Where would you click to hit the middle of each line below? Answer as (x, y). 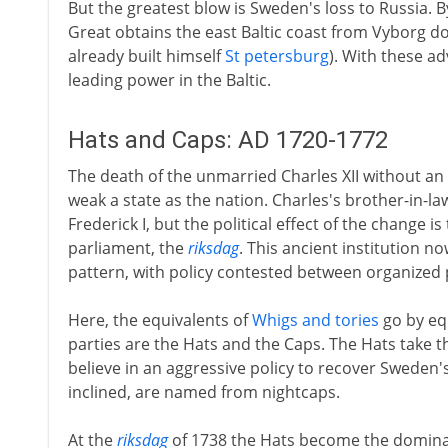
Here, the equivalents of (159, 320)
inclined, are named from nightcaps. (203, 392)
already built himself (146, 56)
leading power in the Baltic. (169, 80)
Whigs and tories (315, 320)
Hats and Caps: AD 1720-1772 (227, 140)
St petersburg (276, 56)
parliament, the (127, 248)
